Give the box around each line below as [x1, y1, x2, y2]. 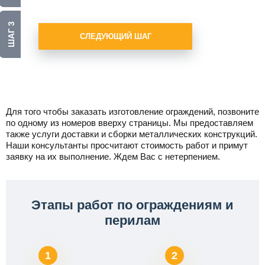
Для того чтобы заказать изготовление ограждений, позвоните [6, 106, 259, 117]
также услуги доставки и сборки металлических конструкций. [6, 129, 257, 139]
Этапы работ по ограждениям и [31, 198, 234, 212]
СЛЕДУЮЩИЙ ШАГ [79, 32, 151, 41]
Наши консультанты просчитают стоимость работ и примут [6, 140, 248, 150]
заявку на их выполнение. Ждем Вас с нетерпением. [6, 151, 220, 161]
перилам [105, 213, 160, 228]
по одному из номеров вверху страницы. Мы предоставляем [6, 118, 253, 128]
